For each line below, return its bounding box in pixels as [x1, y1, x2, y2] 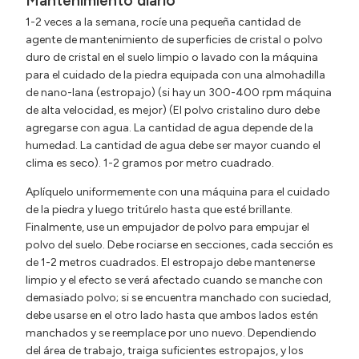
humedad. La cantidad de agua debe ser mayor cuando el [26, 138, 321, 152]
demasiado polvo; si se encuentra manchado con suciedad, [26, 291, 331, 305]
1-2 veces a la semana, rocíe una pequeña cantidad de [26, 14, 301, 29]
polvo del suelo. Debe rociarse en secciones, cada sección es [26, 238, 333, 252]
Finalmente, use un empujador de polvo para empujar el [26, 220, 309, 235]
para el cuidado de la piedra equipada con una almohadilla [26, 67, 325, 82]
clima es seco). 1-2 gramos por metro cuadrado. [26, 155, 274, 170]
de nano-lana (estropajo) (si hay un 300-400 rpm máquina [26, 85, 332, 99]
